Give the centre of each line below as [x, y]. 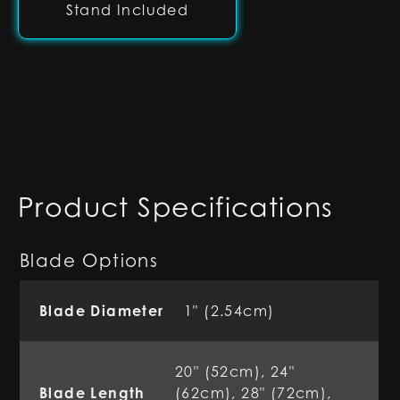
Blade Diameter [102, 311]
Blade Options [89, 261]
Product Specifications [176, 207]
